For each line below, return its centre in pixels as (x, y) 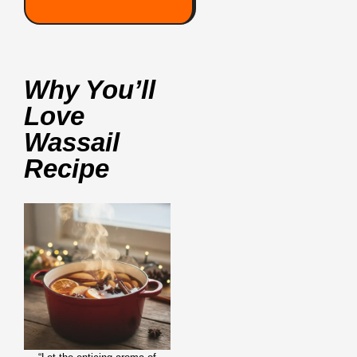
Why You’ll (90, 90)
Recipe (67, 169)
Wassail (72, 143)
